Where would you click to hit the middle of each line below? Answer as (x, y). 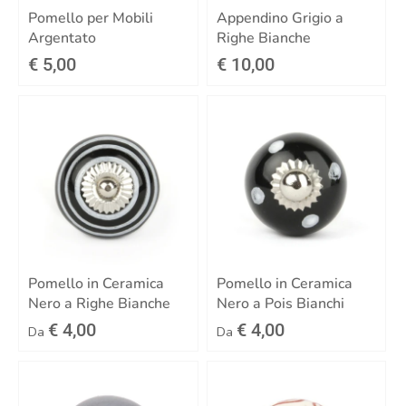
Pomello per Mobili (91, 18)
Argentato (62, 38)
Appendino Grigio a (280, 18)
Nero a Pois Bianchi (280, 303)
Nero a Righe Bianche (99, 303)
